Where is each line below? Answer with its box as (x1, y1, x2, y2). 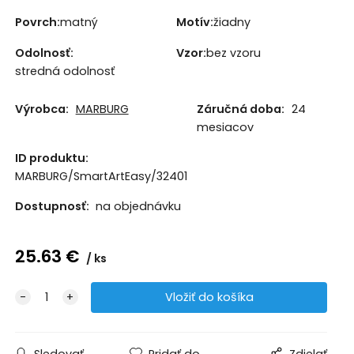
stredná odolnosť (14, 62, 115, 79)
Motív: (175, 13, 213, 30)
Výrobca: (14, 101, 69, 118)
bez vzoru (205, 44, 261, 61)
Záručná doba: (197, 101, 285, 118)
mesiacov (197, 119, 254, 136)
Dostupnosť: (14, 198, 92, 214)
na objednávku (95, 198, 181, 214)
